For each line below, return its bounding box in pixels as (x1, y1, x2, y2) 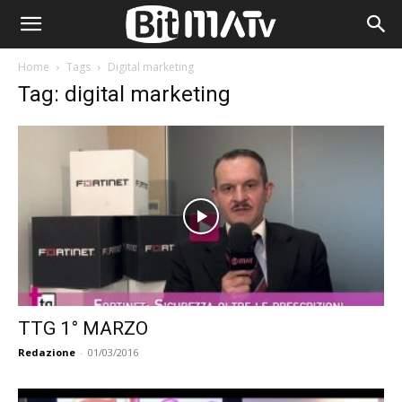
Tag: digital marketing (18, 82, 231, 107)
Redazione (18, 345, 75, 360)
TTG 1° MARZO (18, 318, 148, 340)
